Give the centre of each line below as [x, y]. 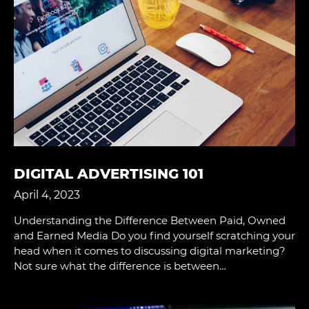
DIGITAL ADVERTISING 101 [109, 173]
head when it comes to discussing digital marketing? [150, 250]
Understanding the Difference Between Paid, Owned [150, 220]
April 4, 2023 [47, 195]
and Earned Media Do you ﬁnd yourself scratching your [154, 235]
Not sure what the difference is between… [120, 266]
